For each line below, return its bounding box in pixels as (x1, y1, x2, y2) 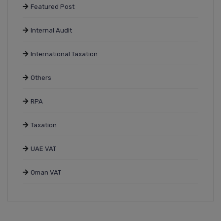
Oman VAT (31, 169, 61, 177)
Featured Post (31, 3, 74, 11)
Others (31, 74, 51, 82)
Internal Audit (31, 27, 72, 35)
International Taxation (31, 50, 98, 58)
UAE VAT (31, 145, 56, 153)
